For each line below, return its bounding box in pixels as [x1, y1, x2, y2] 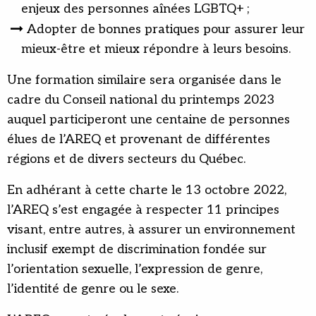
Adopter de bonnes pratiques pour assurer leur [27, 22, 305, 37]
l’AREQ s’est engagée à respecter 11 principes [7, 202, 279, 218]
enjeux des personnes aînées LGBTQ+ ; [21, 1, 249, 17]
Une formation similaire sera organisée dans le [7, 73, 281, 88]
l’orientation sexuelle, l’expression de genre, [7, 262, 262, 277]
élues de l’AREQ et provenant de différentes [7, 132, 270, 147]
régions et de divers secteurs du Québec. [7, 152, 245, 167]
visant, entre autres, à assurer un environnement [7, 222, 296, 238]
